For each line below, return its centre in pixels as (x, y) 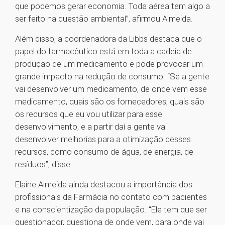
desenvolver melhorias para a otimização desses (103, 139)
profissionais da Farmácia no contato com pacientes (111, 197)
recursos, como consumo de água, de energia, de (104, 152)
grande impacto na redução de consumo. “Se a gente (112, 77)
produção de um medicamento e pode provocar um (109, 64)
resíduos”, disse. (48, 164)
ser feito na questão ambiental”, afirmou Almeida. (108, 19)
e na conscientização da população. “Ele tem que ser (111, 210)
